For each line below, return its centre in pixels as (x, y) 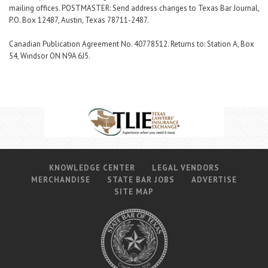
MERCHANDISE (61, 180)
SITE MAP (134, 192)
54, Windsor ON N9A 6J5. (50, 56)
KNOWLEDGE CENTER (92, 168)
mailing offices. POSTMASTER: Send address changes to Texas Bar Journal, (134, 8)
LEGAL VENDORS (185, 168)
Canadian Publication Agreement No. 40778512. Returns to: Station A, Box (132, 44)
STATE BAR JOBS (141, 180)
